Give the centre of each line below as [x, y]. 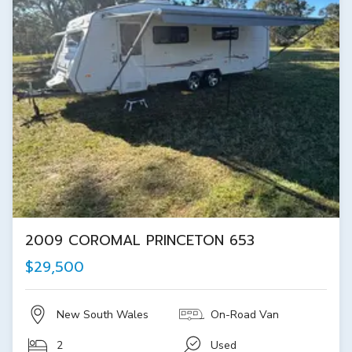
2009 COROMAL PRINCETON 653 [140, 240]
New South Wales [103, 315]
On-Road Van [245, 315]
